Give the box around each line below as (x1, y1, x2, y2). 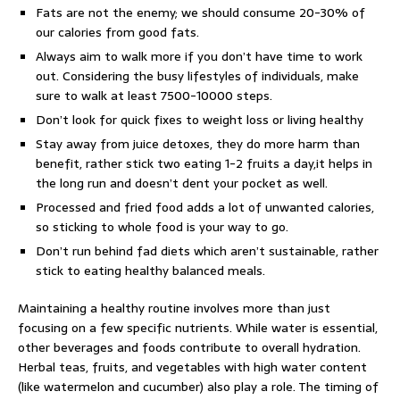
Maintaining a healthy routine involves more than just (18, 298, 330, 319)
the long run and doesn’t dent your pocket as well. (36, 173, 328, 194)
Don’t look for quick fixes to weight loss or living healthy (36, 110, 363, 130)
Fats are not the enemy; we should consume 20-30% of (36, 3, 365, 23)
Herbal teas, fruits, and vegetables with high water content (18, 357, 367, 378)
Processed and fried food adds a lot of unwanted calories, (36, 197, 374, 218)
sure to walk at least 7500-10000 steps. (36, 86, 272, 106)
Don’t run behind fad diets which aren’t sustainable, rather (36, 241, 379, 262)
